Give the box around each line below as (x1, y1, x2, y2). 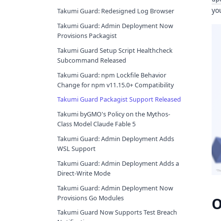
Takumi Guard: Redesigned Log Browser (57, 7, 174, 16)
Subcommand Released (57, 56, 126, 65)
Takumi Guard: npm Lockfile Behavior (57, 71, 166, 79)
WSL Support (57, 145, 96, 153)
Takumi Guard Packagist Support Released (57, 95, 181, 104)
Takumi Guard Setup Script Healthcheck (57, 46, 173, 55)
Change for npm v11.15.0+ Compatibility (57, 80, 174, 89)
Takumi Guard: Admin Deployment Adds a (57, 159, 179, 168)
